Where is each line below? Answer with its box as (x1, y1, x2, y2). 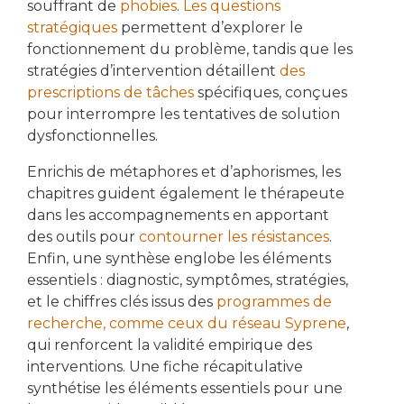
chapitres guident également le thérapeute (27, 185, 344, 203)
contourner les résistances (135, 228, 329, 246)
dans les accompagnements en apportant (27, 207, 329, 225)
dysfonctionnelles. (27, 127, 158, 145)
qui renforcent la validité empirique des (27, 336, 312, 354)
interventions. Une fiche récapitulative (27, 358, 303, 376)
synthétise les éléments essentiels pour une (27, 380, 343, 398)
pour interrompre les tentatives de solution (27, 106, 340, 124)
